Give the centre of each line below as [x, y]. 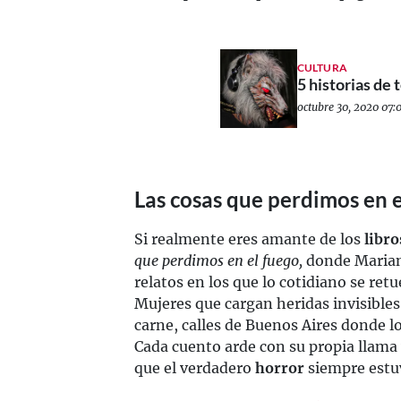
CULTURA [322, 67]
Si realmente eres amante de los [249, 239]
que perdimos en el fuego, [218, 260]
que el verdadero [195, 368]
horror [280, 368]
